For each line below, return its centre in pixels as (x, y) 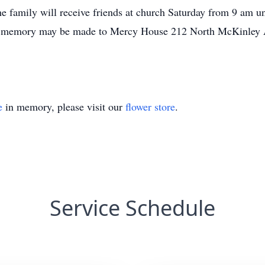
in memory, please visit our (64, 106)
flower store (150, 106)
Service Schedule (132, 208)
